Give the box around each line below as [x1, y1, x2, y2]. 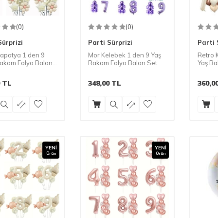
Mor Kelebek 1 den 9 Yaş [88, 51, 161, 59]
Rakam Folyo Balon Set [88, 58, 157, 67]
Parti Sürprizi [88, 38, 132, 46]
